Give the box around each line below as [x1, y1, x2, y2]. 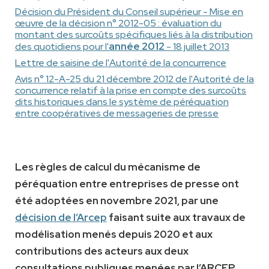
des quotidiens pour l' [15, 40, 109, 53]
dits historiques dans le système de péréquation [15, 95, 229, 109]
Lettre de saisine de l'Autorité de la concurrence [15, 56, 226, 70]
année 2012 [109, 40, 165, 53]
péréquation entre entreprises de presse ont [15, 177, 239, 191]
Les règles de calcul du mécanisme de [15, 160, 201, 174]
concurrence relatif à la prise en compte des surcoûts [15, 84, 246, 97]
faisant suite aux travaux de [107, 211, 246, 225]
